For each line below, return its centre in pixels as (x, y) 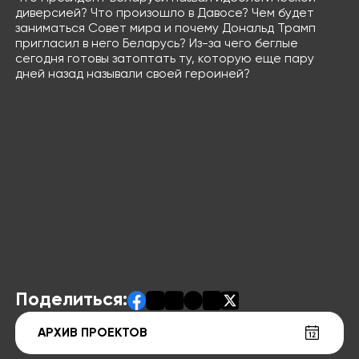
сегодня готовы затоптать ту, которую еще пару (164, 60)
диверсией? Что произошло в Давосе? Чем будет (164, 14)
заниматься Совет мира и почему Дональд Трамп (165, 29)
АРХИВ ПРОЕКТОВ (93, 333)
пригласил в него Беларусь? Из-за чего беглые (156, 44)
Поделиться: (71, 301)
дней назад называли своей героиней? (132, 75)
